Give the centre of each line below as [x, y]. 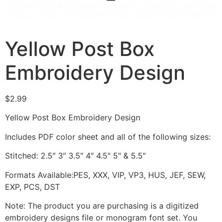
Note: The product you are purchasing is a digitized [102, 205]
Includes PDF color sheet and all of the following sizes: [108, 137]
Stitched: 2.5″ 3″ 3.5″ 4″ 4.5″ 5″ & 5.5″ [75, 156]
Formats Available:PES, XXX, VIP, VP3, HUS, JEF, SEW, [105, 175]
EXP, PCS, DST [32, 187]
